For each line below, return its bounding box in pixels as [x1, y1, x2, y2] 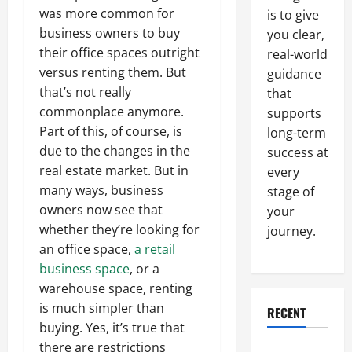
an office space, [39, 240, 134, 258]
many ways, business [39, 181, 163, 200]
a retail [134, 240, 175, 258]
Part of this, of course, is [39, 123, 182, 141]
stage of [266, 183, 314, 200]
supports [266, 104, 321, 122]
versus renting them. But [39, 64, 186, 82]
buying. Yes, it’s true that [39, 319, 185, 337]
